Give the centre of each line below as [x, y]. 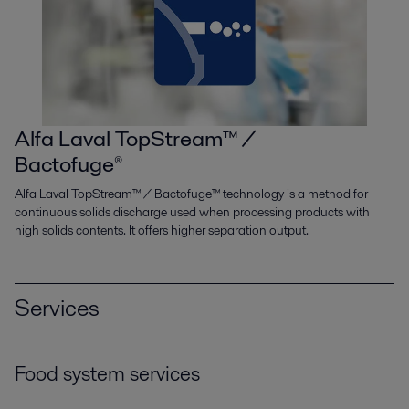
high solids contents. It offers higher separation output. [162, 230]
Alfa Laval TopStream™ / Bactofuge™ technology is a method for [191, 193]
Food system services [107, 374]
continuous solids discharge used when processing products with [192, 211]
